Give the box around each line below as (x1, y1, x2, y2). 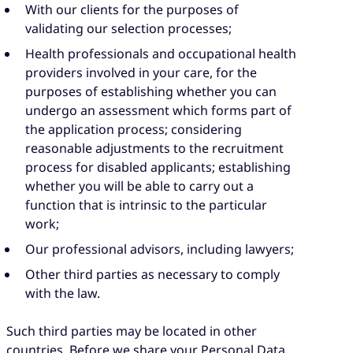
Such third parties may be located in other (6, 322, 257, 340)
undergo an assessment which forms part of (25, 102, 292, 120)
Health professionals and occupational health (25, 45, 296, 63)
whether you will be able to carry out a (25, 177, 254, 195)
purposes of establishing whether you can (25, 83, 277, 101)
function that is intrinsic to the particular (25, 196, 267, 214)
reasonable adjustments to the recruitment (25, 139, 284, 158)
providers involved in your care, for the (25, 64, 257, 82)
